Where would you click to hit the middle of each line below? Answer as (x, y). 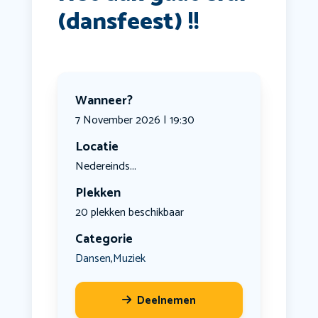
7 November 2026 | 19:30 (135, 121)
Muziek (129, 258)
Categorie (104, 240)
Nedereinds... (105, 167)
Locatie (97, 147)
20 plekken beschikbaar (129, 213)
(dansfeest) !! (128, 23)
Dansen (93, 258)
